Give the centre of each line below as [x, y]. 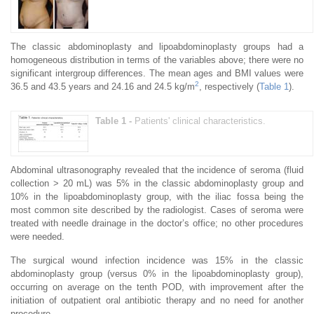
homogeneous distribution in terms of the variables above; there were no [157, 60]
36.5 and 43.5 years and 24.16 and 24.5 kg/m [103, 86]
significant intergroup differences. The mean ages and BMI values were [157, 73]
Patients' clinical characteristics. [200, 121]
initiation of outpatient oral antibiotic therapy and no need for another [157, 300]
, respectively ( [229, 86]
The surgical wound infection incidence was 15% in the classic [157, 260]
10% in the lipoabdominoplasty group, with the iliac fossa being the [157, 196]
